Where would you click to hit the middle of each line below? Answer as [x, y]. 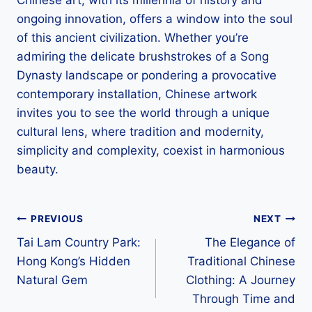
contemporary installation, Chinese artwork [137, 94]
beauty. [38, 170]
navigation [66, 252]
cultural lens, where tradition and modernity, [140, 132]
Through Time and [244, 299]
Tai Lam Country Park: [79, 243]
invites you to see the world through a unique [143, 113]
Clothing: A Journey [241, 280]
